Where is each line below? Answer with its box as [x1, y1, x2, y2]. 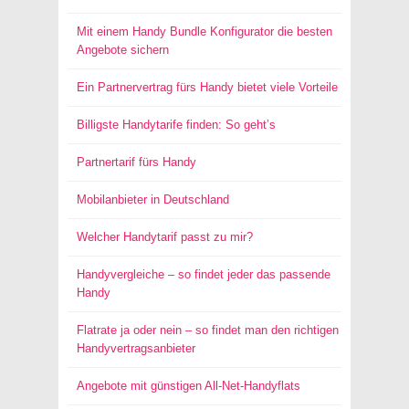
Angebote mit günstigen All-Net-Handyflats [77, 379, 300, 393]
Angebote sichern [77, 43, 169, 57]
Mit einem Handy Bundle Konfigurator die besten [77, 25, 332, 38]
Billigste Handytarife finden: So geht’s [77, 118, 276, 131]
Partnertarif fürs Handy [77, 155, 196, 169]
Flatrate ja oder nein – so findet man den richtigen [77, 323, 339, 337]
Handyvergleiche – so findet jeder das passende [77, 267, 330, 281]
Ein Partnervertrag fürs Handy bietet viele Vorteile [77, 80, 338, 94]
